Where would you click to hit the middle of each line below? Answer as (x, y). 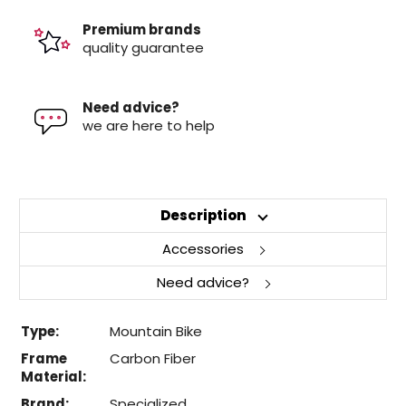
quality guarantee (143, 47)
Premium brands (141, 29)
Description (203, 216)
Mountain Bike (155, 332)
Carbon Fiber (152, 359)
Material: (53, 377)
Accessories (203, 249)
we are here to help (148, 125)
